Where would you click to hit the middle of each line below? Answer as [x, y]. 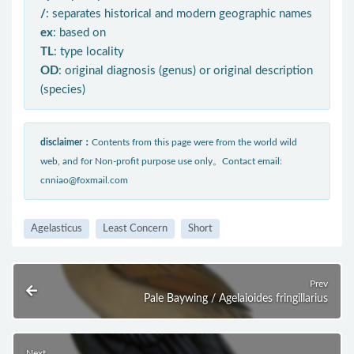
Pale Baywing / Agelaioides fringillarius [236, 299]
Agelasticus [56, 229]
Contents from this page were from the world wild [194, 142]
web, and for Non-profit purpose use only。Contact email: [161, 161]
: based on [79, 33]
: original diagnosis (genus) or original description [186, 71]
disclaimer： [66, 142]
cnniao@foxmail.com [84, 180]
